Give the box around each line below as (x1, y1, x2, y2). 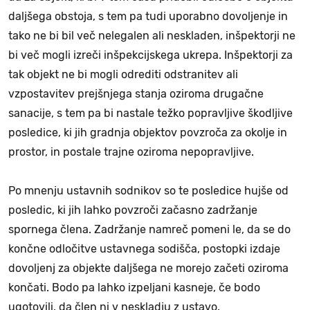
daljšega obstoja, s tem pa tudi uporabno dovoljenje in (8, 9, 288, 23)
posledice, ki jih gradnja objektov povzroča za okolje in (8, 125, 287, 139)
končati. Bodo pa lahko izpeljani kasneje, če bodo (8, 280, 260, 294)
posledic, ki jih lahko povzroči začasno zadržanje (8, 203, 257, 217)
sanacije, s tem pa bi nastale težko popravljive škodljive (8, 106, 293, 120)
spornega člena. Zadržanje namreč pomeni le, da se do (8, 222, 291, 236)
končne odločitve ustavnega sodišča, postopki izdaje (8, 241, 280, 255)
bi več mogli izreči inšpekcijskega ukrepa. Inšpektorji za (8, 48, 293, 62)
